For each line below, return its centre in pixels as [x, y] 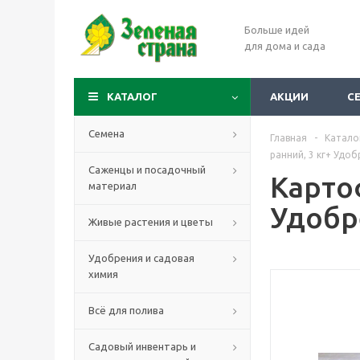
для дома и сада [285, 46]
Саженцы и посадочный [147, 170]
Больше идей [277, 30]
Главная [288, 138]
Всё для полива [126, 310]
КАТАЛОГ [132, 96]
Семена [106, 133]
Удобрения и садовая [141, 258]
